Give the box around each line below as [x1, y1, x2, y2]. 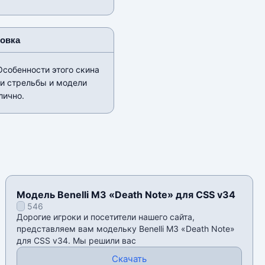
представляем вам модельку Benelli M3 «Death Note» [17, 224, 235, 234]
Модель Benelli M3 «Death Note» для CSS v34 [17, 189, 236, 201]
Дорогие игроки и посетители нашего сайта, [17, 212, 195, 222]
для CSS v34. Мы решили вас [17, 235, 137, 246]
